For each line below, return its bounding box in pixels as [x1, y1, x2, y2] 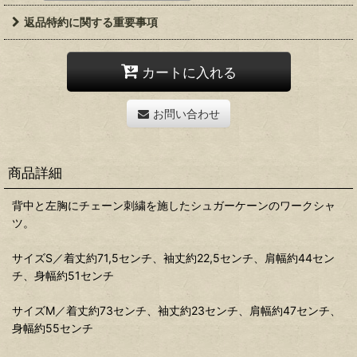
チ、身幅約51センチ [12, 269, 125, 283]
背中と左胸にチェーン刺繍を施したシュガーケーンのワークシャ [12, 198, 335, 213]
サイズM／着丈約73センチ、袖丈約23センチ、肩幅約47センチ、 [12, 304, 341, 318]
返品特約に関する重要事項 [24, 15, 158, 29]
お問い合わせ [152, 107, 220, 121]
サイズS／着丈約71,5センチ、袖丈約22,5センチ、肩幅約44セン [12, 251, 335, 265]
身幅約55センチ [12, 321, 104, 335]
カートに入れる [141, 63, 237, 80]
